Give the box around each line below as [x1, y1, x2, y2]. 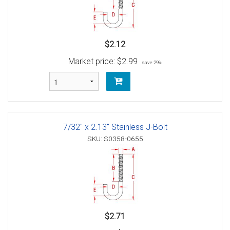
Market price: [68, 56, 117, 66]
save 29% [141, 59, 162, 65]
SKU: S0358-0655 [87, 134, 143, 143]
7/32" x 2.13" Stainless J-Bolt [63, 122, 167, 132]
